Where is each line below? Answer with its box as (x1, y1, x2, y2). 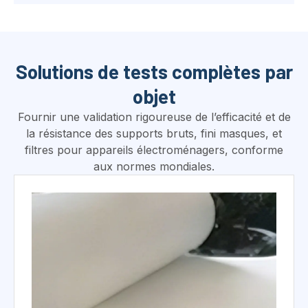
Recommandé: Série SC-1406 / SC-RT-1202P (45, 289, 242, 302)
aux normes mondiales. (93, 125, 214, 140)
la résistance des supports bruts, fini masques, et (26, 92, 282, 107)
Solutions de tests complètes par (15, 25, 293, 49)
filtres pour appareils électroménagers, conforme (25, 109, 283, 123)
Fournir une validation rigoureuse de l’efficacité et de (17, 76, 291, 90)
